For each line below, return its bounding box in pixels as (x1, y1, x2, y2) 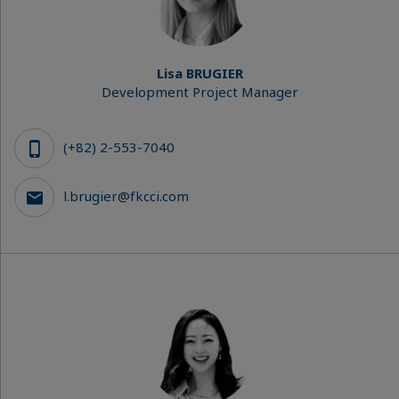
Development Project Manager (102, 83, 298, 101)
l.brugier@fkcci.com (63, 186, 189, 205)
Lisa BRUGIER (157, 64, 243, 82)
